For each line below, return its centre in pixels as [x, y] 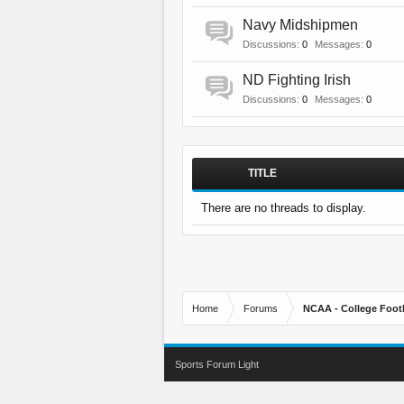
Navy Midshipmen [300, 25]
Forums [261, 308]
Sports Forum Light [217, 364]
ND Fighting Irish [297, 80]
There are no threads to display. [284, 208]
